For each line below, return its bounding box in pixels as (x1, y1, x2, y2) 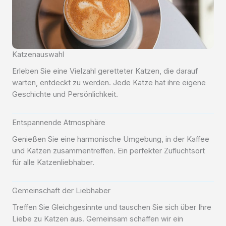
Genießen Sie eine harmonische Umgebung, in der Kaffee (12, 135, 209, 144)
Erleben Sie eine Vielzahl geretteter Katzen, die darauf (12, 67, 198, 76)
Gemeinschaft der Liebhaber (12, 186, 110, 195)
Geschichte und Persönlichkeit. (12, 90, 118, 99)
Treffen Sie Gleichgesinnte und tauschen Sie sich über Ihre (12, 203, 211, 212)
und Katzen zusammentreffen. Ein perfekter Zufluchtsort (12, 146, 205, 155)
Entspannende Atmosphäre (12, 118, 105, 127)
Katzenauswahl (12, 50, 64, 59)
